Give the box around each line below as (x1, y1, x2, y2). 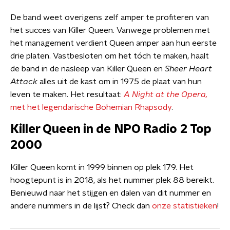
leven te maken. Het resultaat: (10, 90, 124, 99)
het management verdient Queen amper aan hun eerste (10, 39, 217, 47)
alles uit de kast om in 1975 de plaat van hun (40, 78, 202, 86)
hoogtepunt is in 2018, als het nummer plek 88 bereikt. (10, 176, 214, 184)
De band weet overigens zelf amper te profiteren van (10, 13, 209, 22)
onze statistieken (152, 202, 217, 210)
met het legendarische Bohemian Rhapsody (10, 103, 171, 111)
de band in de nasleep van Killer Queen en (10, 65, 165, 73)
